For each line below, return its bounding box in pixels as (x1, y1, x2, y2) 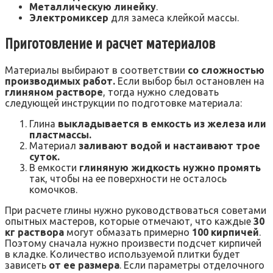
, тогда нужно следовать (103, 86, 219, 97)
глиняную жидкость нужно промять (79, 161, 261, 173)
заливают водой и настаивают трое (79, 140, 260, 151)
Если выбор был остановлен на (115, 75, 264, 87)
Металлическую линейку (29, 1, 156, 13)
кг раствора (5, 226, 64, 238)
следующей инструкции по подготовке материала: (5, 97, 242, 108)
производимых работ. (5, 75, 115, 87)
